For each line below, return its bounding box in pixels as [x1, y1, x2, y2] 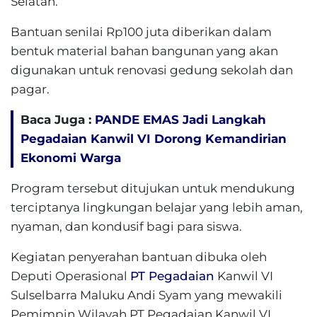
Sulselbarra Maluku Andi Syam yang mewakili [11, 288, 282, 302]
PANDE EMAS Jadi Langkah [95, 113, 266, 127]
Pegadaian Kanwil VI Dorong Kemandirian [21, 132, 287, 146]
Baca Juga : [21, 113, 95, 127]
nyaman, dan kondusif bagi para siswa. [11, 219, 242, 234]
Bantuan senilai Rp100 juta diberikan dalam [11, 25, 272, 39]
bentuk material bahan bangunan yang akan [11, 44, 278, 58]
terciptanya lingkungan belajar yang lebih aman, [11, 200, 303, 214]
